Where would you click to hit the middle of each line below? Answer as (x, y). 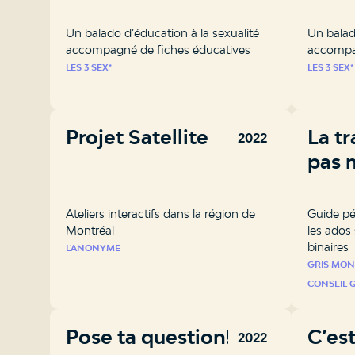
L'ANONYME (93, 248)
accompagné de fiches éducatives (158, 49)
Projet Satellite (137, 137)
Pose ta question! (149, 336)
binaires (328, 246)
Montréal (90, 230)
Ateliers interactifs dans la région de (160, 213)
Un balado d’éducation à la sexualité (162, 32)
